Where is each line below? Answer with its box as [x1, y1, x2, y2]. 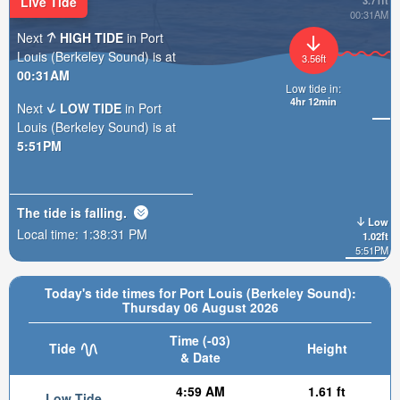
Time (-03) [170, 331, 230, 349]
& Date [179, 348, 221, 366]
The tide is [17, 203, 85, 221]
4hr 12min [290, 94, 337, 109]
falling [85, 203, 123, 221]
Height [306, 339, 347, 357]
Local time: [17, 224, 82, 243]
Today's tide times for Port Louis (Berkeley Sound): [44, 284, 356, 302]
